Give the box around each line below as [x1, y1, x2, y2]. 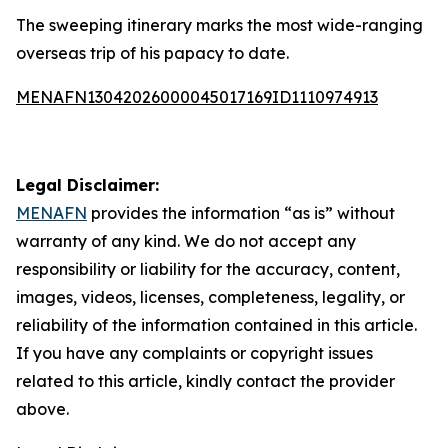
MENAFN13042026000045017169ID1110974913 [16, 87, 378, 107]
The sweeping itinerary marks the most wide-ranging [16, 15, 423, 35]
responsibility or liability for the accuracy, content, [16, 259, 400, 279]
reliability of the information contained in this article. [16, 315, 417, 335]
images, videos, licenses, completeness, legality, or [16, 287, 405, 307]
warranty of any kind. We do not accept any [16, 231, 356, 251]
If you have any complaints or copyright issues [16, 343, 373, 363]
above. [16, 399, 69, 419]
